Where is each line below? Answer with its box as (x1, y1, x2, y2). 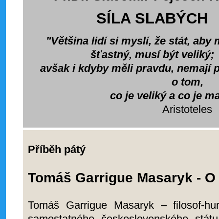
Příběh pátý (28, 143, 86, 155)
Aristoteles (162, 103, 212, 115)
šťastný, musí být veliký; (90, 48, 214, 61)
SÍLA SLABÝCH (96, 10, 208, 27)
